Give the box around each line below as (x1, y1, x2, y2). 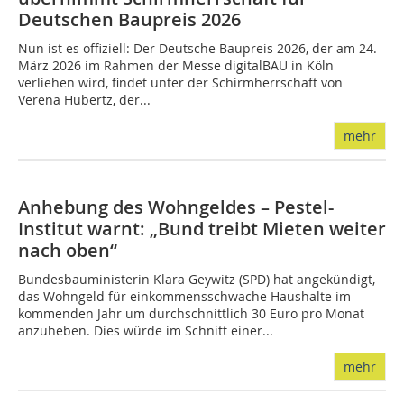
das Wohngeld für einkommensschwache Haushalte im (18, 288, 351, 306)
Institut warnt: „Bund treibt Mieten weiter (18, 216, 386, 242)
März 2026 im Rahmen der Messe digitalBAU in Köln (18, 57, 334, 75)
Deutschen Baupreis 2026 (18, 7, 241, 32)
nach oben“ (18, 238, 117, 263)
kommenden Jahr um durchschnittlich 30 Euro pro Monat (18, 305, 364, 323)
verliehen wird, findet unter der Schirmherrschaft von (18, 74, 343, 92)
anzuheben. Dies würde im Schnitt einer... (18, 322, 273, 340)
